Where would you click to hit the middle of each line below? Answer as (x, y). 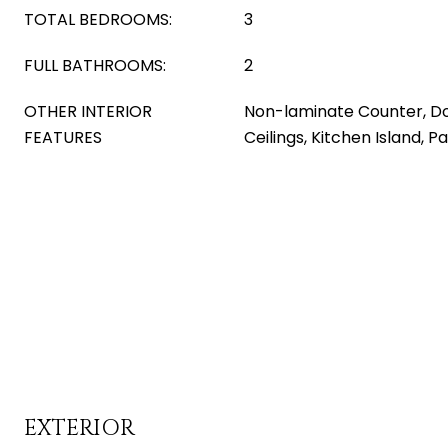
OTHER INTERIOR (88, 111)
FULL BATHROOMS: (95, 65)
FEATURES (63, 137)
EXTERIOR (79, 428)
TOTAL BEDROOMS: (98, 19)
